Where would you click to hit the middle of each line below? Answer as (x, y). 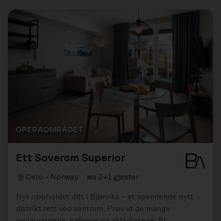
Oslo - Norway (52, 176)
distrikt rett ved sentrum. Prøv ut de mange (93, 208)
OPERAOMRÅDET (49, 129)
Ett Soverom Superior (71, 157)
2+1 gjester (118, 176)
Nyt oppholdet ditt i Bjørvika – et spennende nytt (105, 196)
